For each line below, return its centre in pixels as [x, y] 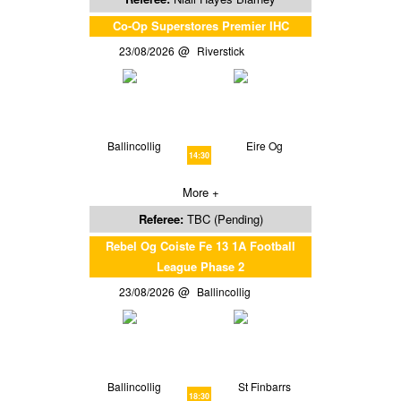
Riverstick [224, 50]
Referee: [162, 218]
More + [200, 192]
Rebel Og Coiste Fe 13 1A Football [200, 245]
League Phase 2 [200, 266]
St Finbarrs [265, 386]
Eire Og [265, 145]
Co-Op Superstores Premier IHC [200, 25]
